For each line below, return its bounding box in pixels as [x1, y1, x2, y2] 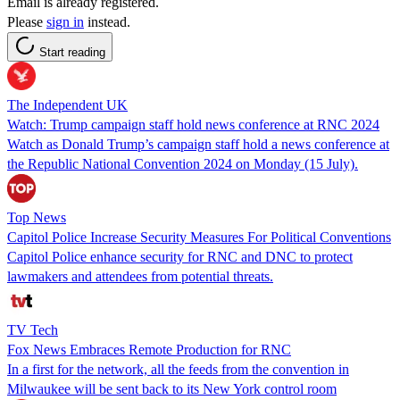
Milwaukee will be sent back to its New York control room [7, 380, 337, 396]
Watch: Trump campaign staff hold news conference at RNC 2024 [7, 116, 379, 132]
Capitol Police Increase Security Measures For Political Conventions [7, 229, 391, 245]
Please [7, 13, 46, 29]
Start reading [39, 45, 105, 59]
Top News [7, 209, 66, 225]
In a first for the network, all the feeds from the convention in [7, 361, 349, 377]
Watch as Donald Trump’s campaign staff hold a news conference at [7, 136, 389, 152]
